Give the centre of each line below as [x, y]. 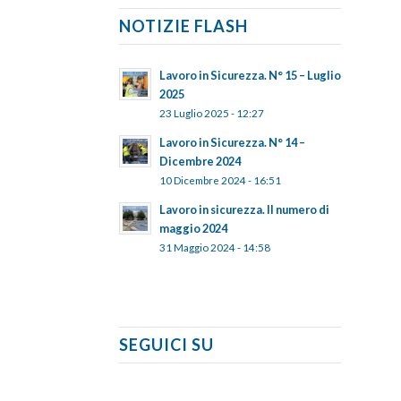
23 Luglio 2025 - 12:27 [211, 112]
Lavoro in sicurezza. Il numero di [244, 209]
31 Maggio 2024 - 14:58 [214, 247]
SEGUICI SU [166, 344]
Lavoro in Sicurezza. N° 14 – [232, 142]
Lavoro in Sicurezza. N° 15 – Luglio [250, 75]
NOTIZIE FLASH [183, 26]
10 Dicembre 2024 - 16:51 [220, 179]
